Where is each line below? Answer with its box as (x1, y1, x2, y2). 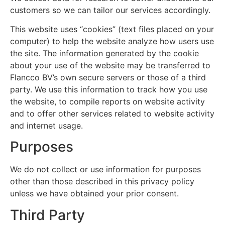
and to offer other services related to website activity (10, 108, 214, 119)
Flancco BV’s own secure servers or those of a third (10, 72, 206, 82)
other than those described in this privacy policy (10, 176, 194, 187)
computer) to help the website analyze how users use (10, 36, 214, 46)
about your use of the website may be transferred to (10, 60, 210, 70)
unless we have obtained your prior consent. (10, 188, 179, 199)
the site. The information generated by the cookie (10, 48, 199, 58)
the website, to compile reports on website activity (10, 96, 205, 106)
